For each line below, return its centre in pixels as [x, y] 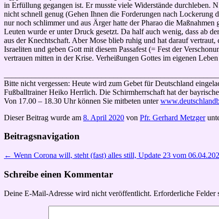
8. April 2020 [104, 117]
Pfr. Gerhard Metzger [173, 117]
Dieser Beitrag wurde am [44, 117]
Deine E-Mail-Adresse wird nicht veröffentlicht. [78, 193]
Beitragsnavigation [42, 136]
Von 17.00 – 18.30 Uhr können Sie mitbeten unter [82, 101]
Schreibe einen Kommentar [58, 174]
